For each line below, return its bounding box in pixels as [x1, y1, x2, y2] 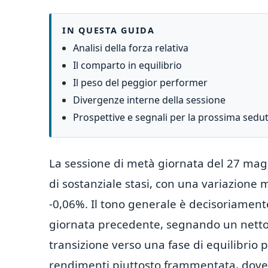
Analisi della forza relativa [73, 41, 188, 54]
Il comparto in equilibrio [73, 59, 182, 72]
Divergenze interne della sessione [73, 93, 226, 106]
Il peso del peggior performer [73, 76, 208, 89]
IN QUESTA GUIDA [62, 25, 155, 36]
